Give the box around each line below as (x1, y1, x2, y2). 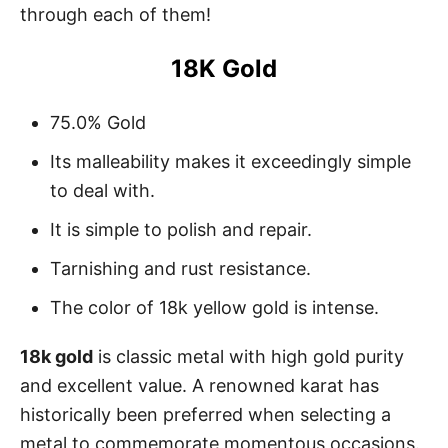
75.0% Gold (50, 111, 146, 133)
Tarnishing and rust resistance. (50, 257, 311, 279)
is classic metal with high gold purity (93, 345, 404, 367)
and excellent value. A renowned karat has (20, 374, 379, 396)
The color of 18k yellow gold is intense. (50, 296, 379, 318)
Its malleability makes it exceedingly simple (50, 150, 411, 172)
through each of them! (20, 3, 211, 25)
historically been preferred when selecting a (20, 403, 391, 425)
